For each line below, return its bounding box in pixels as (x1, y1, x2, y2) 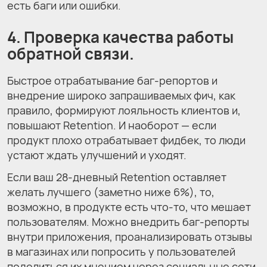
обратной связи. (7, 42, 134, 64)
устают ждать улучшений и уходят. (7, 148, 187, 163)
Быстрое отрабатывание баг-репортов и (7, 73, 218, 88)
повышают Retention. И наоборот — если (7, 118, 216, 133)
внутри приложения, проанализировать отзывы (7, 229, 252, 244)
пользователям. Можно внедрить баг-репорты (7, 215, 249, 229)
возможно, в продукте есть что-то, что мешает (7, 200, 251, 215)
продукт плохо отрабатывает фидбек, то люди (7, 133, 246, 148)
